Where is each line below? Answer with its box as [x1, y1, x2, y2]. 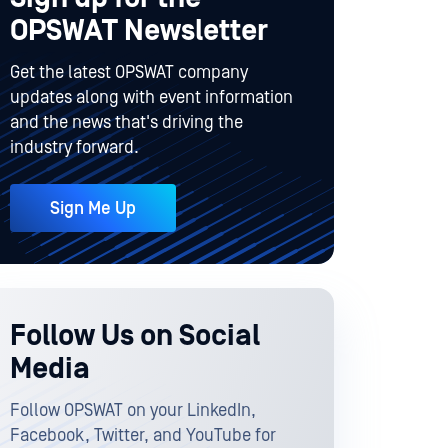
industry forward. [10, 137, 139, 159]
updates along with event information [10, 87, 293, 109]
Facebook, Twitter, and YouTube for [10, 424, 276, 446]
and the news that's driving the [10, 112, 243, 134]
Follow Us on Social [10, 318, 260, 353]
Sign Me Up [50, 198, 136, 220]
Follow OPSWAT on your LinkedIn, [10, 399, 256, 421]
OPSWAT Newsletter [10, 14, 268, 49]
